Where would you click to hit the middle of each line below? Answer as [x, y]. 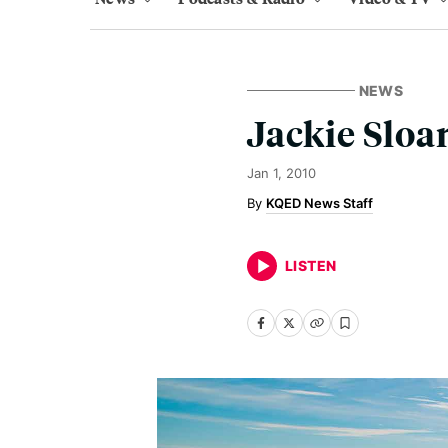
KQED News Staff [319, 203]
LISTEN [311, 265]
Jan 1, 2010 [281, 173]
